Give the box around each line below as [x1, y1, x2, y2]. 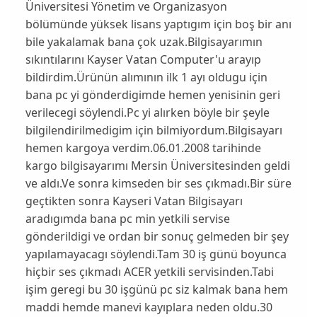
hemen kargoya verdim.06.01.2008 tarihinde [25, 140, 261, 156]
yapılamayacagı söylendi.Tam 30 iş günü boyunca [25, 246, 287, 263]
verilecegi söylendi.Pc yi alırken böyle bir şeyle [25, 105, 270, 121]
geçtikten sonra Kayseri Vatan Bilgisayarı [25, 193, 243, 209]
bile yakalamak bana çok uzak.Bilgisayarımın [25, 34, 263, 50]
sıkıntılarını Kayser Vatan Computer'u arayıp [25, 52, 261, 68]
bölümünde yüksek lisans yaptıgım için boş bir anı [25, 16, 292, 33]
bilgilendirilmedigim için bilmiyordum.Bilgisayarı [25, 122, 282, 139]
